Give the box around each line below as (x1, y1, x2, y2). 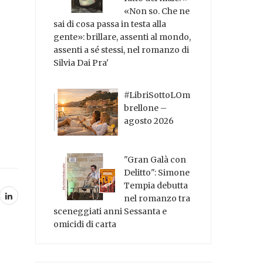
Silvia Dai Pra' (53, 57, 109, 68)
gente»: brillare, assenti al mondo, (53, 31, 191, 42)
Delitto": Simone (124, 167, 190, 178)
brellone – (124, 102, 167, 113)
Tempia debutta (124, 180, 188, 191)
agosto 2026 (124, 115, 174, 126)
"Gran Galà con (124, 154, 187, 165)
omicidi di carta (53, 218, 117, 230)
